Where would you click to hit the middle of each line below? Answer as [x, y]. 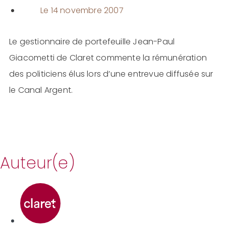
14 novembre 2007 [87, 10]
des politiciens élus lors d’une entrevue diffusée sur [111, 74]
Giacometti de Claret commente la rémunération [108, 58]
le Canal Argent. [41, 90]
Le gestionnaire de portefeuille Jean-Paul [92, 41]
